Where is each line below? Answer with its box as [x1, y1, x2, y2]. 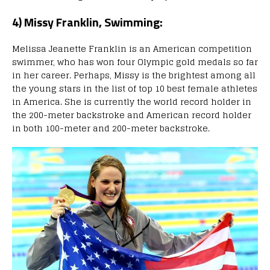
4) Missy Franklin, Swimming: [12, 12, 163, 31]
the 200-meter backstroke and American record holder [12, 107, 251, 122]
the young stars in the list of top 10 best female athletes [12, 80, 257, 96]
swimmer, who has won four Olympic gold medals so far [12, 54, 258, 69]
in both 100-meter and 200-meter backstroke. [12, 120, 210, 136]
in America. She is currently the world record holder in [12, 93, 251, 109]
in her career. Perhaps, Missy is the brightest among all [12, 67, 256, 83]
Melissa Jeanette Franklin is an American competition [12, 40, 252, 56]
